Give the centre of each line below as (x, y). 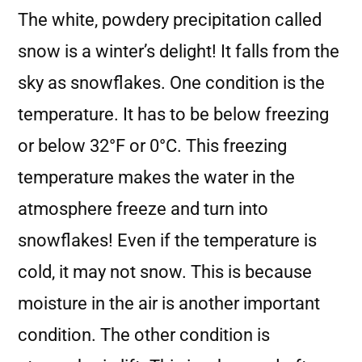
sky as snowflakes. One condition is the (171, 83)
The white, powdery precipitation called (170, 20)
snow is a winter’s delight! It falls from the (179, 51)
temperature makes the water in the (156, 177)
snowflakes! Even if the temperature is (167, 240)
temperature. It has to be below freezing (173, 114)
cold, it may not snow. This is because (165, 272)
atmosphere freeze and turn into (143, 209)
